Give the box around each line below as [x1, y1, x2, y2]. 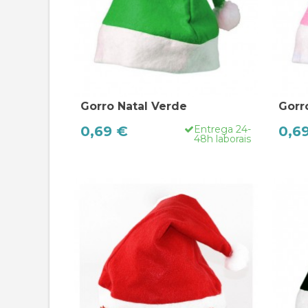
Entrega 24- [193, 123, 251, 136]
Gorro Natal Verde [80, 100, 187, 113]
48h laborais [193, 133, 251, 146]
